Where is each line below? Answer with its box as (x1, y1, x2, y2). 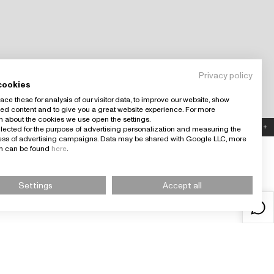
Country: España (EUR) (180, 122, 256, 131)
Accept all (163, 180, 202, 190)
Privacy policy (199, 70, 253, 80)
